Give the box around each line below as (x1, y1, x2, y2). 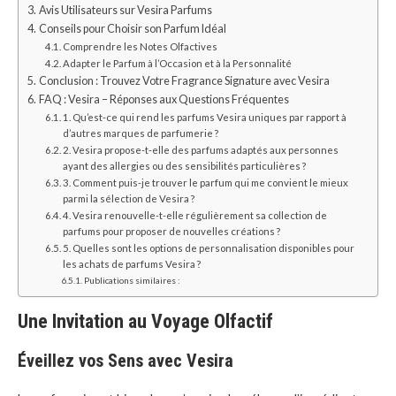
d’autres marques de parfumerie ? (63, 126, 219, 139)
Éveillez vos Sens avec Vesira (18, 349, 233, 371)
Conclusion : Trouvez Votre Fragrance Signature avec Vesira (38, 73, 330, 88)
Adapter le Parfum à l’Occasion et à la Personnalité (63, 57, 293, 69)
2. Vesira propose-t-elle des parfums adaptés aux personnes (63, 143, 339, 156)
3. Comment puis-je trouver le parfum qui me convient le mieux (63, 176, 349, 188)
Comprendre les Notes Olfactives (63, 40, 218, 52)
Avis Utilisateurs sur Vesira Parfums (38, 3, 212, 17)
